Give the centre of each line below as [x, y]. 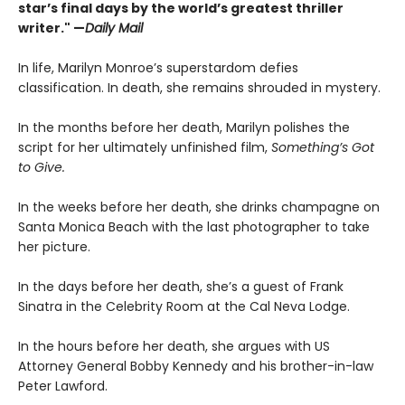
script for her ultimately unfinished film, [145, 147]
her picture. [54, 246]
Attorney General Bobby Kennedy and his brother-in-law [196, 366]
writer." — [52, 28]
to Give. [42, 167]
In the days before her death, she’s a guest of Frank [181, 286]
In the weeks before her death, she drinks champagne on [199, 207]
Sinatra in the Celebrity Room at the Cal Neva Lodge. [184, 306]
